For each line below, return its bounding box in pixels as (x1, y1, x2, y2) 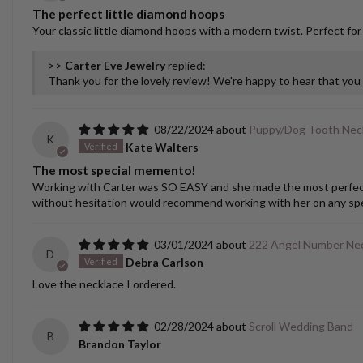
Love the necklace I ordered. (32, 277, 176, 292)
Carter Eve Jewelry (65, 58, 165, 72)
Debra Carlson (125, 254, 203, 269)
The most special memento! (32, 162, 196, 177)
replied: (165, 58, 206, 72)
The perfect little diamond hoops (32, 6, 224, 21)
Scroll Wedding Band (248, 319, 353, 334)
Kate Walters (125, 139, 199, 154)
